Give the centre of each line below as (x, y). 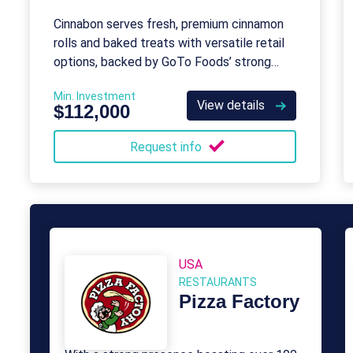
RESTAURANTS (218, 282)
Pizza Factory (239, 301)
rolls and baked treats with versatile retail (169, 43)
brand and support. (105, 81)
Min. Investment (95, 96)
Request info (167, 147)
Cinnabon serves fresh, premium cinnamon (169, 24)
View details (232, 105)
